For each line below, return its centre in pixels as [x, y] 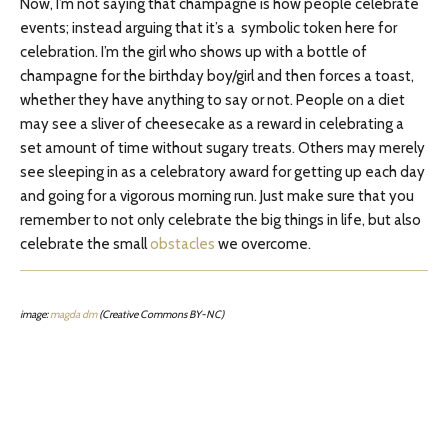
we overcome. [264, 244]
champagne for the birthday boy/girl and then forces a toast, [217, 76]
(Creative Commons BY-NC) [160, 314]
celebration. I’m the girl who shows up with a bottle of [193, 52]
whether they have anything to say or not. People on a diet [212, 100]
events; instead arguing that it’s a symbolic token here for [208, 28]
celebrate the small [85, 244]
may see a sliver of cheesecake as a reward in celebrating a [212, 124]
